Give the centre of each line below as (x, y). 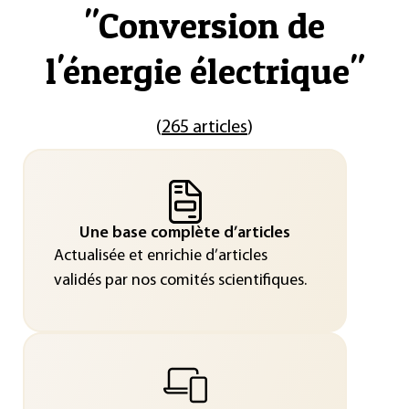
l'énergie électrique (197, 71)
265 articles (204, 128)
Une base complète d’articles (185, 233)
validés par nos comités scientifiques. (180, 280)
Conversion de (212, 25)
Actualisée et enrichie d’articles (160, 256)
